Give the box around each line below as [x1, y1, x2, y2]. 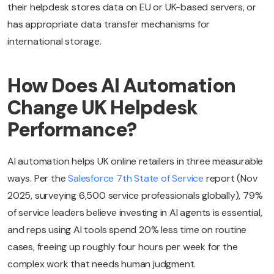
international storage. [7, 35, 102, 48]
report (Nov [204, 172, 257, 185]
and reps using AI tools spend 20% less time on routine [7, 223, 247, 237]
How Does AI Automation [7, 73, 235, 99]
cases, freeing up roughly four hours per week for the [7, 240, 238, 254]
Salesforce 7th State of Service [68, 172, 204, 185]
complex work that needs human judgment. [7, 257, 196, 271]
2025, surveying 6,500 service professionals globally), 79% [7, 189, 263, 202]
